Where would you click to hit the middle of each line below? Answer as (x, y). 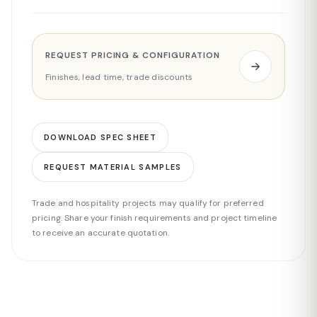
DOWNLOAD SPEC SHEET (100, 137)
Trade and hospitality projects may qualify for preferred (148, 203)
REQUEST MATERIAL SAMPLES (113, 167)
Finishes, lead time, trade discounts (119, 77)
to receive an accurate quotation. (100, 233)
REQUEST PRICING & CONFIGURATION (133, 55)
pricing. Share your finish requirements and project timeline (155, 218)
